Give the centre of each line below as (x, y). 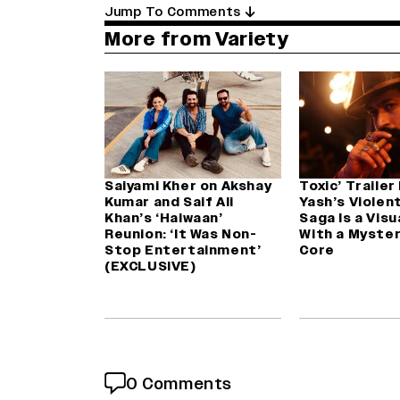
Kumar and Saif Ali (169, 203)
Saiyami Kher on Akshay (188, 187)
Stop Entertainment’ (183, 251)
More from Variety (197, 39)
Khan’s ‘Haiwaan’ (164, 219)
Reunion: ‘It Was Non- (181, 235)
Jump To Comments (175, 12)
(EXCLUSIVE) (150, 267)
